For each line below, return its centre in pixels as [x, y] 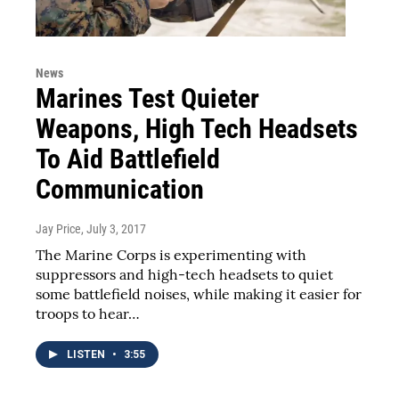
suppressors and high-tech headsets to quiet [184, 274]
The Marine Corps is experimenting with [171, 254]
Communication [120, 189]
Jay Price [58, 228]
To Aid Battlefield [128, 159]
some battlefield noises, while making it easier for [199, 293]
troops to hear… [88, 313]
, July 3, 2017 [114, 228]
